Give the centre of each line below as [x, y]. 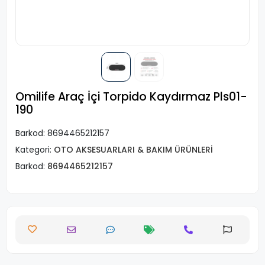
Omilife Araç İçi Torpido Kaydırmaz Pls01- [131, 97]
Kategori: [35, 150]
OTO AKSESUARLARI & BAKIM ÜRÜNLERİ [133, 150]
